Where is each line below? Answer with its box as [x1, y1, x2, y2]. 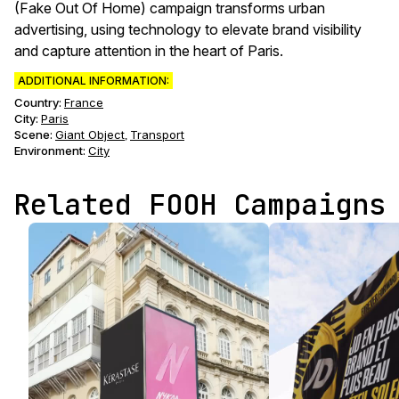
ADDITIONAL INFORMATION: [18, 74, 169, 87]
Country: [14, 95, 61, 110]
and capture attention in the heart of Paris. [14, 42, 283, 60]
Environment [14, 143, 83, 158]
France [64, 95, 103, 110]
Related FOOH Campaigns [13, 185, 386, 224]
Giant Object [55, 127, 125, 142]
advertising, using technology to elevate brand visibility [14, 20, 362, 38]
